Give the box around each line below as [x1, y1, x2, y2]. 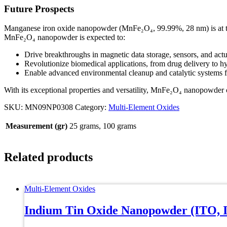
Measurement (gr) [6, 122, 67, 131]
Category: [75, 103, 108, 112]
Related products [4, 150, 93, 164]
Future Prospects [4, 3, 74, 14]
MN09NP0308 [25, 103, 73, 112]
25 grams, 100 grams [69, 122, 136, 131]
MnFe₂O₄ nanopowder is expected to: [4, 33, 125, 42]
